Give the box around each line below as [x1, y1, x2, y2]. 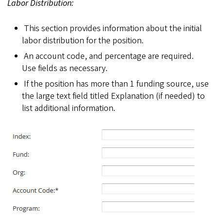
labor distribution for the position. [22, 34, 144, 47]
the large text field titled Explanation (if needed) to [22, 90, 205, 102]
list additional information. [22, 102, 115, 114]
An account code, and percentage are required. [23, 50, 196, 62]
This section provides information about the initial [23, 22, 202, 35]
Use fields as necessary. [22, 62, 108, 74]
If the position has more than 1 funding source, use [23, 77, 209, 90]
